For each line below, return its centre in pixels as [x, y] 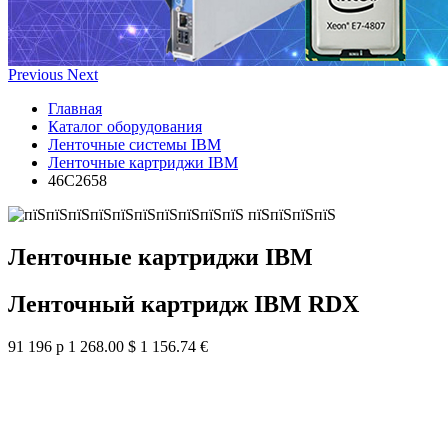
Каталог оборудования [125, 126]
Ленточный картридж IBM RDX [183, 303]
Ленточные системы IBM [134, 144]
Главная [75, 108]
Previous [35, 74]
